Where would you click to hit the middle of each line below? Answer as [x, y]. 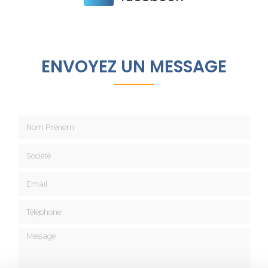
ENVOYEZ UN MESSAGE [134, 66]
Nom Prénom [47, 120]
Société [33, 149]
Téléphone [39, 205]
